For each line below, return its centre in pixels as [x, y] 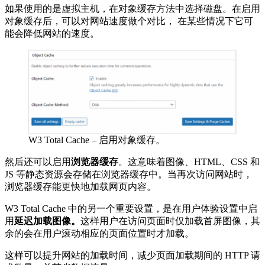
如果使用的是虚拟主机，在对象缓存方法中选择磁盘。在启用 [132, 8]
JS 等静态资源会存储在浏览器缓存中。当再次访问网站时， [129, 174]
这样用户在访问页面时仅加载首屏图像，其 [170, 221]
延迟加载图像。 [47, 221]
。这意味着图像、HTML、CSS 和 [189, 161]
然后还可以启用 [38, 161]
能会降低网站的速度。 [52, 33]
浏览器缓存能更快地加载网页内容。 [80, 186]
